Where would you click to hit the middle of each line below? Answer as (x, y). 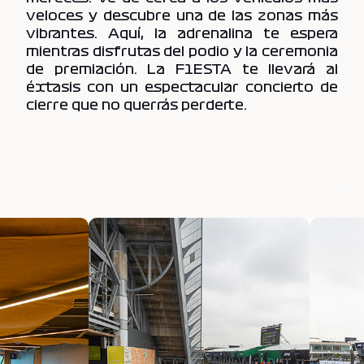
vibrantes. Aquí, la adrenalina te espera (182, 33)
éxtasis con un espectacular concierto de (182, 87)
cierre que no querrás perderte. (136, 104)
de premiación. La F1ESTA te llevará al (182, 69)
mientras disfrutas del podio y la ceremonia (182, 51)
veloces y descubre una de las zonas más (182, 15)
